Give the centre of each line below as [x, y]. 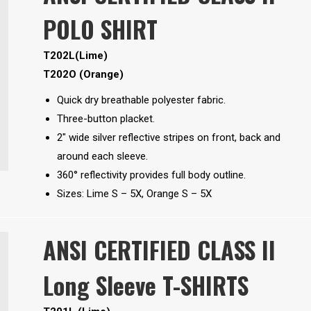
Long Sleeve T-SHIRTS [145, 285]
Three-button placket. [106, 119]
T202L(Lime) [75, 56]
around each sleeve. [102, 157]
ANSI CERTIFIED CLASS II [159, 250]
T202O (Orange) [83, 75]
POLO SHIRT [100, 29]
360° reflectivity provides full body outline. [151, 175]
